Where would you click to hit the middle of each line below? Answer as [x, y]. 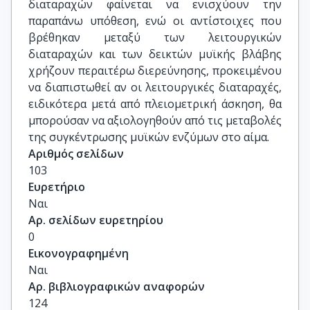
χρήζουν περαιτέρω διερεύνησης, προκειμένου [155, 71]
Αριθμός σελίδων [76, 154]
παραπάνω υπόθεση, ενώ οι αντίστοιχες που [155, 21]
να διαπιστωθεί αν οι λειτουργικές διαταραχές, [155, 87]
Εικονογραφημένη [79, 253]
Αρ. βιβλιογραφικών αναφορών [117, 286]
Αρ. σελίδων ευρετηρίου [96, 220]
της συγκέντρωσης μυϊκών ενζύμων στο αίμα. [149, 137]
